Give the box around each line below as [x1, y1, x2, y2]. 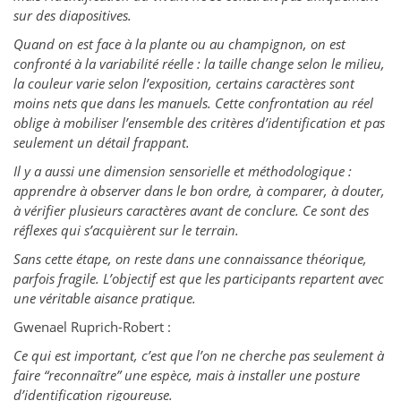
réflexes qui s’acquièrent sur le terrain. [13, 221, 239, 240]
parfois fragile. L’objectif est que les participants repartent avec [13, 269, 384, 288]
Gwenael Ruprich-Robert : [13, 318, 171, 337]
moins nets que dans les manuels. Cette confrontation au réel [13, 94, 373, 113]
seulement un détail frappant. [13, 133, 190, 152]
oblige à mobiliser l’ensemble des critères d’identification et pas [13, 114, 385, 132]
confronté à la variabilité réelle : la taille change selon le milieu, [13, 55, 385, 73]
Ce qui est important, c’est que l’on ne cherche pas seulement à [13, 346, 384, 365]
